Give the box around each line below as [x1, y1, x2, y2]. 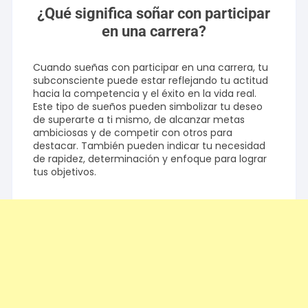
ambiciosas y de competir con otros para [33, 126, 233, 140]
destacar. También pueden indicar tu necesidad [33, 139, 266, 153]
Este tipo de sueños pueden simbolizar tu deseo [33, 100, 263, 114]
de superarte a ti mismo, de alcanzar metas [33, 113, 245, 127]
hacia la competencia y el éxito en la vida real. [33, 87, 257, 101]
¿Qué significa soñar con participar [37, 5, 271, 23]
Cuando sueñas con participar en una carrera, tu [33, 60, 269, 75]
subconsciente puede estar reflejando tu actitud [33, 74, 269, 88]
